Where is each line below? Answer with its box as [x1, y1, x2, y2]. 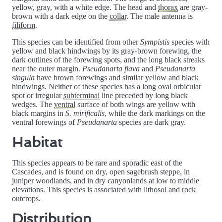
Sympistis [140, 38, 169, 47]
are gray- [178, 3, 208, 12]
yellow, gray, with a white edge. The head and [12, 3, 158, 12]
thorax [158, 3, 178, 12]
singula [12, 73, 35, 82]
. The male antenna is [126, 12, 193, 21]
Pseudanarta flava [82, 64, 140, 73]
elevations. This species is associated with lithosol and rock [12, 185, 196, 194]
